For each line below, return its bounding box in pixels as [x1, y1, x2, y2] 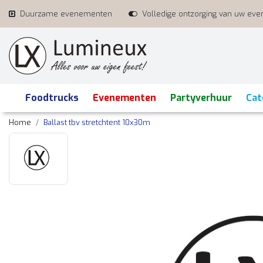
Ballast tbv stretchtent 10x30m [43, 117, 150, 127]
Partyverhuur [170, 92, 232, 104]
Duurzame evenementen [20, 9, 112, 19]
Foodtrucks [25, 92, 79, 104]
